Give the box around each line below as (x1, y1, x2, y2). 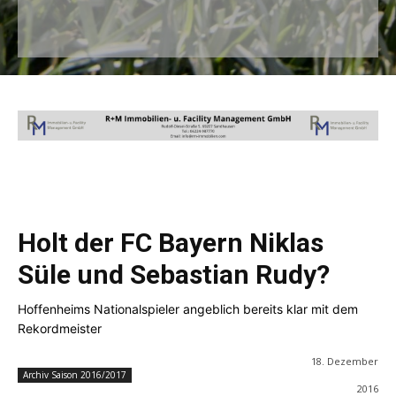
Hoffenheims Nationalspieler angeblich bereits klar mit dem (18, 301, 358, 316)
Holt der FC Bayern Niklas (18, 226, 324, 258)
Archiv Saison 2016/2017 (23, 368, 126, 381)
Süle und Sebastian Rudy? (18, 258, 330, 290)
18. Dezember (310, 354, 378, 368)
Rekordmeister (18, 320, 102, 336)
